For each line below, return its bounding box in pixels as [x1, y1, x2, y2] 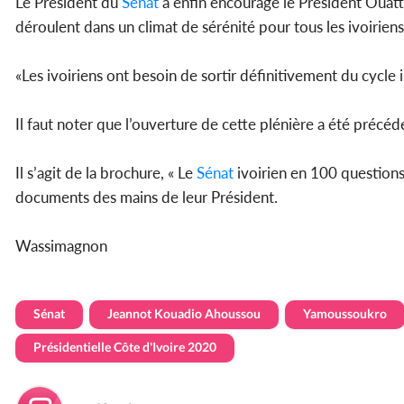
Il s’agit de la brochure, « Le [15, 163, 197, 183]
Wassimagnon [15, 236, 107, 256]
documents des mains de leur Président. [15, 188, 278, 207]
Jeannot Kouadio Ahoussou [107, 306, 261, 322]
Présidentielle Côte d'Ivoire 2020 [33, 339, 216, 355]
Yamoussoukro [303, 306, 387, 322]
